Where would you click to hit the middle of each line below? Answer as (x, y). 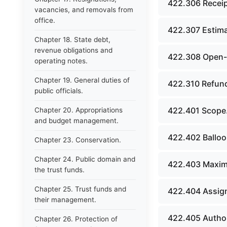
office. (45, 20)
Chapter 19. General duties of (82, 80)
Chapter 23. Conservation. (78, 140)
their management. (65, 200)
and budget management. (77, 121)
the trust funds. (60, 170)
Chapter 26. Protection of (76, 219)
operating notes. (61, 61)
